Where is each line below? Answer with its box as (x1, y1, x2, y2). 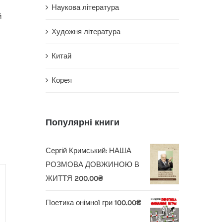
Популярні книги (45, 117, 119, 127)
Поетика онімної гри (45, 198, 112, 207)
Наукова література (51, 2, 119, 12)
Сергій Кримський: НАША (45, 146, 131, 155)
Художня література (51, 27, 120, 36)
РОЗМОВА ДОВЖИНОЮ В (45, 160, 139, 169)
